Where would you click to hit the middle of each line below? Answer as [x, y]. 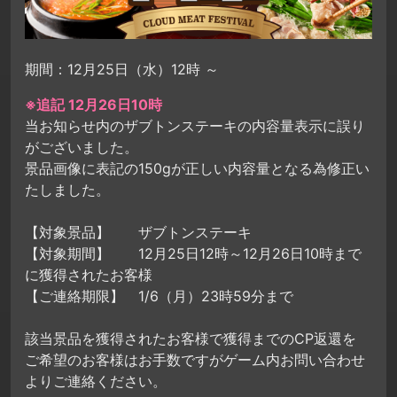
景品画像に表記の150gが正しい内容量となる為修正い [197, 169]
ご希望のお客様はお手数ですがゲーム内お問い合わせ [195, 360]
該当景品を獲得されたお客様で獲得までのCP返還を [191, 339]
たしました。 [67, 190]
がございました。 [82, 148]
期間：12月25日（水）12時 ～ [124, 70]
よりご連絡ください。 [96, 381]
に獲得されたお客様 [89, 275]
